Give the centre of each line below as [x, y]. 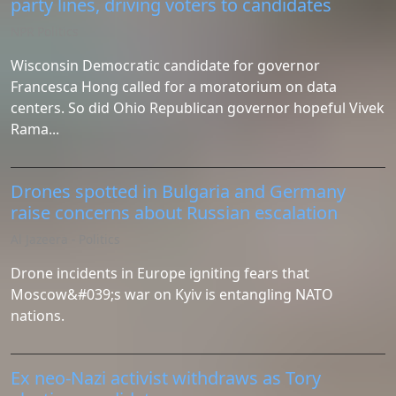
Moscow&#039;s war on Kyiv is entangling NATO [172, 294]
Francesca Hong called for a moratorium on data [174, 87]
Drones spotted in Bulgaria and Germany [178, 191]
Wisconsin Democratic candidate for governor [165, 65]
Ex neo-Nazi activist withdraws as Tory [166, 378]
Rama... [35, 129]
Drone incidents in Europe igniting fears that [160, 273]
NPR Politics [45, 31]
